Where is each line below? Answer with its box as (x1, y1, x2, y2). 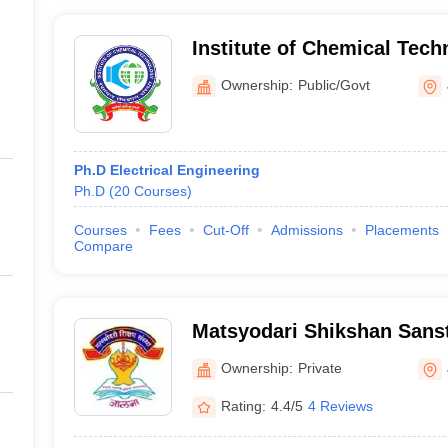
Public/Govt (297, 76, 370, 93)
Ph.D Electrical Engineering (73, 162, 260, 178)
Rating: (220, 397, 266, 414)
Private (297, 359, 342, 376)
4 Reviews (307, 397, 373, 414)
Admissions (270, 222, 343, 238)
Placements (364, 222, 439, 238)
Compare (73, 238, 133, 254)
